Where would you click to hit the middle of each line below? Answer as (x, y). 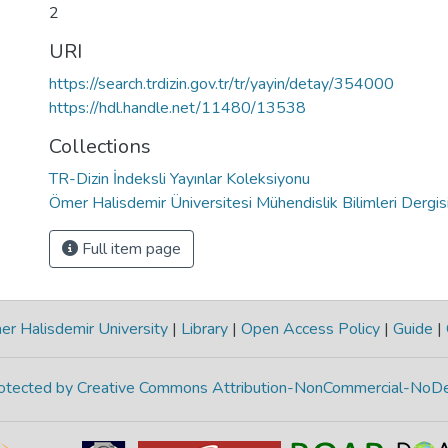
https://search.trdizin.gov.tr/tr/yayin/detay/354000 (221, 84)
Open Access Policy (310, 329)
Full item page (129, 249)
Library (204, 329)
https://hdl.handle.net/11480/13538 (177, 108)
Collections (100, 146)
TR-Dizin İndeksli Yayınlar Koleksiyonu (179, 179)
